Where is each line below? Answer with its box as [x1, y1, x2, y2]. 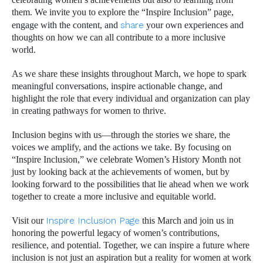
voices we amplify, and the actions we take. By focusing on [12, 141, 231, 153]
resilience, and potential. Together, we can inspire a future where [12, 240, 249, 252]
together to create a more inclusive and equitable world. [12, 190, 216, 203]
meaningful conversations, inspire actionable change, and [12, 80, 222, 92]
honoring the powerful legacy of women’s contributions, [12, 227, 220, 240]
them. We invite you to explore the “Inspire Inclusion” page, [12, 6, 234, 19]
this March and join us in [140, 215, 234, 227]
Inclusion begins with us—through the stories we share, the [12, 129, 230, 141]
